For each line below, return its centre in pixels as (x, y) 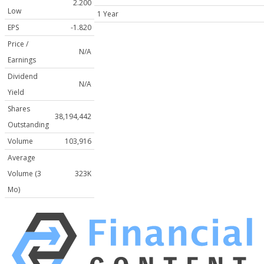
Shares (19, 109)
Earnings (22, 60)
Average (22, 158)
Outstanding (28, 125)
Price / (18, 44)
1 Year (108, 14)
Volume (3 (24, 174)
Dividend (23, 77)
